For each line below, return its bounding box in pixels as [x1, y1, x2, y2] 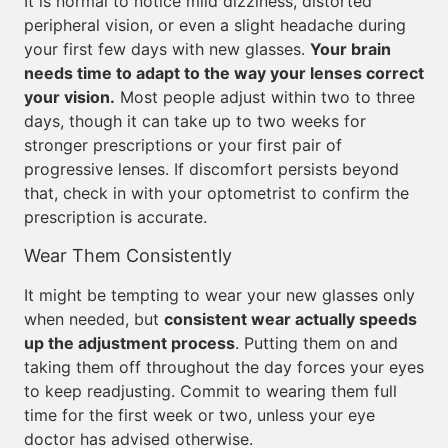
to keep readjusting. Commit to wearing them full [24, 381, 397, 401]
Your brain [310, 39, 391, 59]
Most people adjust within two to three [115, 87, 415, 107]
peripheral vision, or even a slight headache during [24, 15, 406, 35]
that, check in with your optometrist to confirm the [24, 183, 409, 203]
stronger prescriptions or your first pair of [24, 135, 342, 155]
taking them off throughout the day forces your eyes [24, 357, 424, 377]
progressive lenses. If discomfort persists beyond [24, 159, 399, 179]
